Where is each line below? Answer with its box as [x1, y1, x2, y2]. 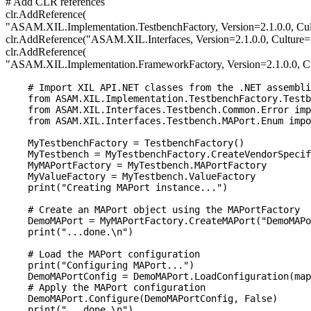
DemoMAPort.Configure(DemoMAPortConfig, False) [6, 293, 278, 305]
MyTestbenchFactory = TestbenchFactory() [6, 137, 244, 149]
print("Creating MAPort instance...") [6, 182, 228, 194]
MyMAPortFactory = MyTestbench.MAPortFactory [6, 160, 267, 171]
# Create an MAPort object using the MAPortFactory [6, 204, 300, 216]
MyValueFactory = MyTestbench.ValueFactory [6, 171, 255, 183]
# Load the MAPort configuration [6, 249, 200, 260]
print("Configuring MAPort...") [6, 260, 194, 271]
